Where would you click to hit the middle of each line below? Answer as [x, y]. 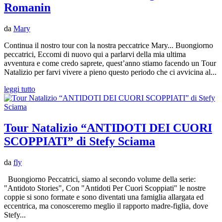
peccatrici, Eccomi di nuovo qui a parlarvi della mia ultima [95, 55]
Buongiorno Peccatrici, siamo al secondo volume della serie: [100, 179]
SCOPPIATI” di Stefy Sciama [80, 141]
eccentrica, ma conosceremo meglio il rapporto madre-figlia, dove [106, 206]
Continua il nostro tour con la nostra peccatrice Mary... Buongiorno [109, 46]
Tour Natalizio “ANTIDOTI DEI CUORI [108, 128]
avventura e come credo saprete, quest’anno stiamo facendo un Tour [110, 63]
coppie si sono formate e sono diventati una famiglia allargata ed [104, 197]
